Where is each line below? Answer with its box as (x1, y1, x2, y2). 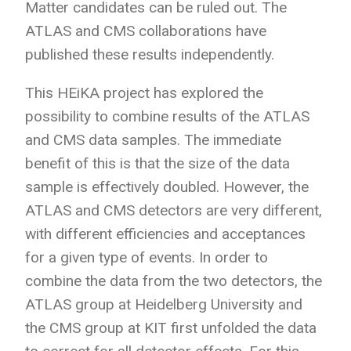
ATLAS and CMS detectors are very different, (25, 201, 322, 219)
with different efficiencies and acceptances (25, 224, 306, 243)
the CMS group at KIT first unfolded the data (25, 318, 317, 337)
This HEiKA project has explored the (25, 83, 263, 102)
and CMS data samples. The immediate (25, 130, 281, 149)
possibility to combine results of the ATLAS (25, 107, 309, 125)
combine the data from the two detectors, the (25, 271, 322, 290)
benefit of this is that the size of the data (25, 154, 290, 172)
